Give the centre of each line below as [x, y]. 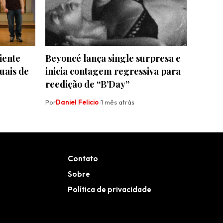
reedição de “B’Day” [87, 84]
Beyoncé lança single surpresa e [113, 58]
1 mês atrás [118, 102]
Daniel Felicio [77, 102]
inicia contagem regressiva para [113, 71]
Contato [83, 159]
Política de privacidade [110, 190]
